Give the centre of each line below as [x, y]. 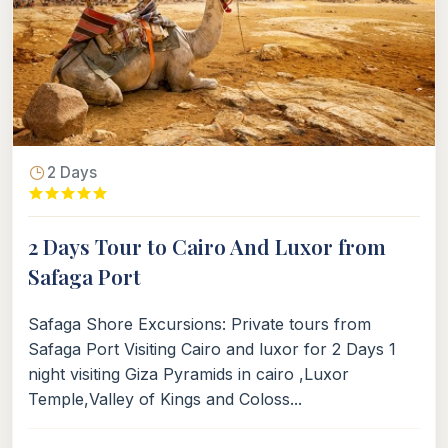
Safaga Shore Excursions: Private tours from [199, 323]
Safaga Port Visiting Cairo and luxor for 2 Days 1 [212, 348]
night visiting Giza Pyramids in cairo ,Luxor [188, 373]
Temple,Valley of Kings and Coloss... [165, 398]
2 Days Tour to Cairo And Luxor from [207, 245]
